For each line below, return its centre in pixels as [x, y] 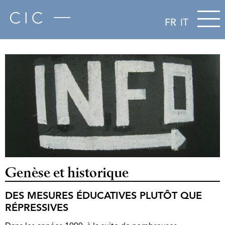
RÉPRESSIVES [37, 209]
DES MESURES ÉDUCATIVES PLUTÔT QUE [103, 197]
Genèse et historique [67, 174]
